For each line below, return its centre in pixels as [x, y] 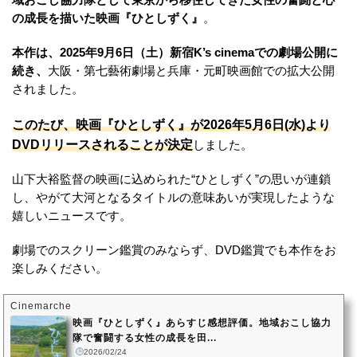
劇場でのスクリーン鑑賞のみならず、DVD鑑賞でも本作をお [174, 250]
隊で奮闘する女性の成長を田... [145, 337]
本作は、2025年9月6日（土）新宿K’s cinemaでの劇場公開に [175, 52]
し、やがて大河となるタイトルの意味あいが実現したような [173, 197]
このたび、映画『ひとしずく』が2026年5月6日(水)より [171, 124]
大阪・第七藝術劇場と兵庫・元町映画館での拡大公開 [191, 71]
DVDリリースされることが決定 [102, 144]
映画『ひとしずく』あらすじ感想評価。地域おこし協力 [202, 322]
